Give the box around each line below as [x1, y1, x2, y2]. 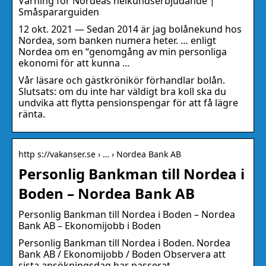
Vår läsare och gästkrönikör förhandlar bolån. [18, 74, 225, 87]
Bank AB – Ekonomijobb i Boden [18, 219, 161, 233]
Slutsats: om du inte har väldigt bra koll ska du [18, 85, 226, 99]
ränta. [18, 107, 45, 121]
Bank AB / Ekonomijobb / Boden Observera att [18, 248, 226, 261]
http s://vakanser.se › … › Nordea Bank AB [18, 148, 181, 160]
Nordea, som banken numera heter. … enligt [18, 34, 216, 47]
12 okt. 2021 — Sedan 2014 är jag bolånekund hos [18, 23, 242, 36]
